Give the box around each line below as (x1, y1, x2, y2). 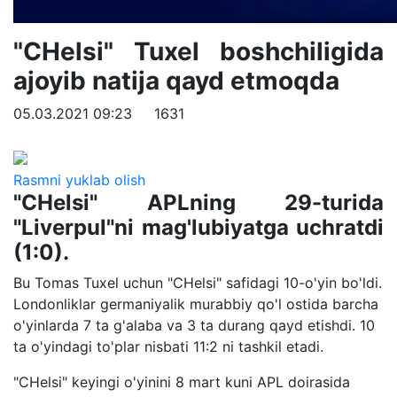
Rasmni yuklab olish (13, 170, 145, 189)
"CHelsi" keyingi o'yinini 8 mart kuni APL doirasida (13, 372, 350, 391)
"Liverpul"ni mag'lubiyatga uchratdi (13, 214, 384, 240)
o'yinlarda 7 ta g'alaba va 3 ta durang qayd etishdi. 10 (13, 315, 375, 334)
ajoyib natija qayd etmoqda (13, 66, 339, 96)
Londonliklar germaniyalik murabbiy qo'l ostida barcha (13, 294, 378, 313)
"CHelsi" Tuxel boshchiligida (13, 36, 384, 66)
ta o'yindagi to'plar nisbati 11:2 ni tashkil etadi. (13, 337, 328, 355)
